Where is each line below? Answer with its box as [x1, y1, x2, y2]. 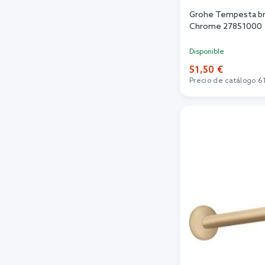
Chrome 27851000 [189, 21, 262, 32]
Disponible [189, 47, 224, 56]
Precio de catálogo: [189, 76, 258, 85]
